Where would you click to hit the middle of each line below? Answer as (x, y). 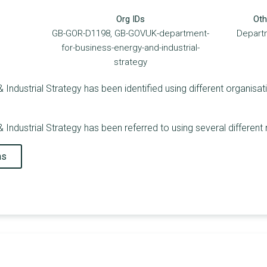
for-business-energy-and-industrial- (131, 48)
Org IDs (131, 19)
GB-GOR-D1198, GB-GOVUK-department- (131, 34)
